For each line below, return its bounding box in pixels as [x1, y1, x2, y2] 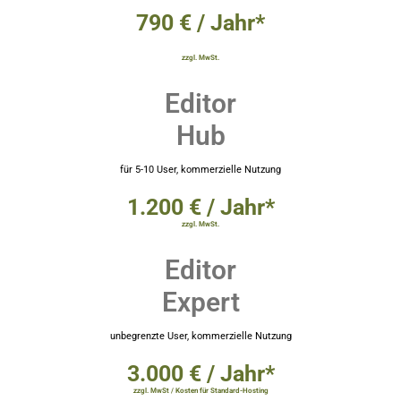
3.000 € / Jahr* [126, 360, 275, 387]
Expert [161, 286, 240, 318]
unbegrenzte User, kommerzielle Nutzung [109, 329, 292, 342]
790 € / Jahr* [136, 9, 265, 36]
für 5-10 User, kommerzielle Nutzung [120, 163, 281, 175]
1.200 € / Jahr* [126, 193, 275, 220]
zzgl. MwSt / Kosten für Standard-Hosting [132, 386, 269, 395]
